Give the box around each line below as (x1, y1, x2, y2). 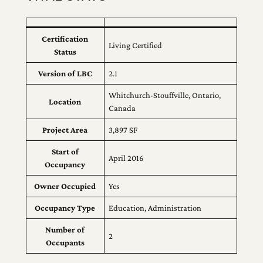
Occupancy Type (35, 203, 96, 213)
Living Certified (109, 41, 163, 50)
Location (49, 97, 82, 107)
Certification (42, 34, 89, 44)
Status (53, 47, 76, 57)
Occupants (45, 238, 85, 248)
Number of (45, 225, 85, 235)
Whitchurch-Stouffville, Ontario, (109, 90, 221, 100)
